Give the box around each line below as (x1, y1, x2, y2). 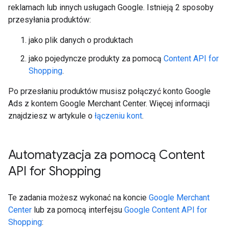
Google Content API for (124, 205, 207, 215)
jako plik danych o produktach (29, 35, 133, 45)
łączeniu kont (95, 111, 142, 121)
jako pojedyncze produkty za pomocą (29, 54, 164, 63)
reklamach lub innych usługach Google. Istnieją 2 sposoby (8, 3, 214, 12)
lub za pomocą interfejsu (32, 205, 124, 215)
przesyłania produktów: (8, 15, 91, 25)
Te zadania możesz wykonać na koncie (8, 193, 149, 202)
